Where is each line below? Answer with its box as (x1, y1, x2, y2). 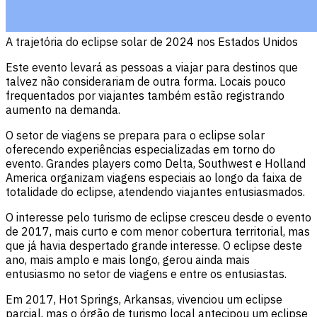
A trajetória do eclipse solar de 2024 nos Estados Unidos (6, 34, 298, 49)
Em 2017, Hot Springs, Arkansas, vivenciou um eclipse (6, 292, 282, 306)
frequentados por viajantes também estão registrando (6, 88, 284, 103)
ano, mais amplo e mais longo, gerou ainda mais (6, 252, 250, 267)
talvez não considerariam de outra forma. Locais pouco (6, 74, 286, 88)
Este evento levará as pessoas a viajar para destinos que (6, 59, 298, 74)
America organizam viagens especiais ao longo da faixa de (6, 170, 302, 185)
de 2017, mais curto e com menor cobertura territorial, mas (6, 224, 310, 238)
